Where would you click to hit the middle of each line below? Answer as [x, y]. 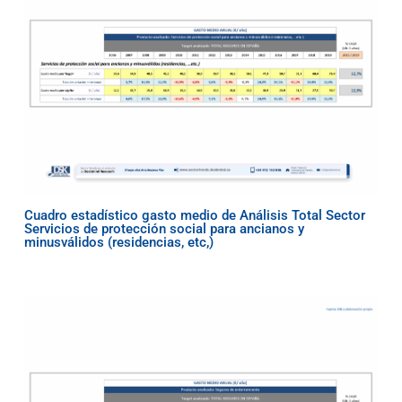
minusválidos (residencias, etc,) [118, 243]
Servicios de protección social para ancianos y [164, 229]
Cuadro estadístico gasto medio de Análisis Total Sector [194, 216]
